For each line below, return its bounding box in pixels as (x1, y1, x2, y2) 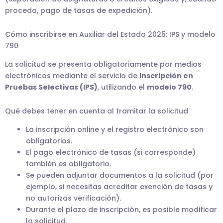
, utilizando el (98, 82, 147, 93)
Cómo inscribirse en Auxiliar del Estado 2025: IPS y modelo (5, 29, 216, 39)
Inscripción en (139, 71, 193, 81)
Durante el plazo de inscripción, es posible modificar (26, 204, 217, 215)
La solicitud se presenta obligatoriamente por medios (5, 59, 202, 70)
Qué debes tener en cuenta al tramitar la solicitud (5, 106, 188, 116)
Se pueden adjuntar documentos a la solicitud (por (26, 170, 214, 180)
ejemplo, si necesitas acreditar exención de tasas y (26, 181, 213, 192)
